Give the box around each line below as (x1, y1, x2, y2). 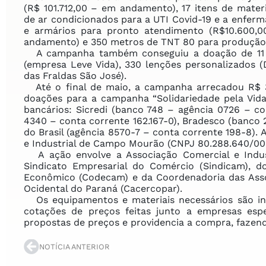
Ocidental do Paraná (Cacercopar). (24, 182, 182, 194)
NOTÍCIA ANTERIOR (39, 242, 110, 251)
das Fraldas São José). (24, 69, 126, 81)
